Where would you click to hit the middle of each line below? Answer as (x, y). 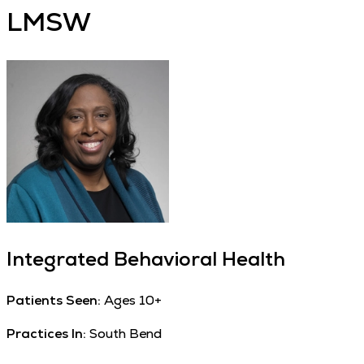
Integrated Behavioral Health (146, 258)
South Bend (126, 333)
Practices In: (46, 333)
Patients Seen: (54, 300)
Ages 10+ (133, 300)
